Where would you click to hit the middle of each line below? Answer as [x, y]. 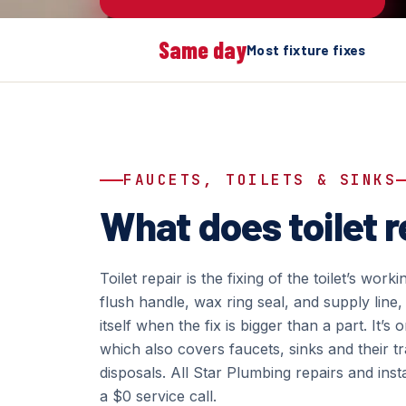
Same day [203, 49]
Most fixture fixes [306, 49]
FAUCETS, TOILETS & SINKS [260, 180]
